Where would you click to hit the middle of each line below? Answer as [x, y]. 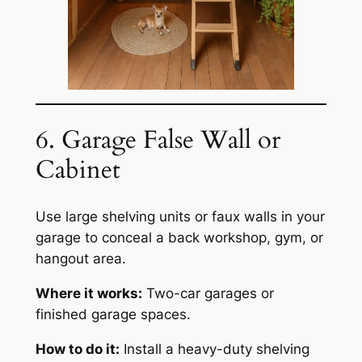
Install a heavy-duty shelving [214, 349]
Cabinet [78, 170]
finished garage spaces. [113, 314]
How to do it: [77, 349]
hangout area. [80, 259]
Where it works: [88, 293]
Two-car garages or [208, 293]
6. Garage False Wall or [158, 140]
